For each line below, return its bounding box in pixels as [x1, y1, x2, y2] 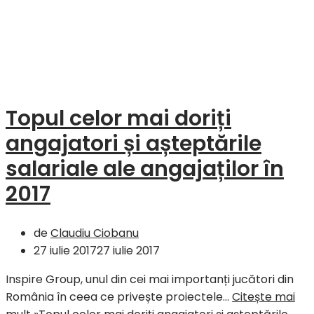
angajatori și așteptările [6, 128, 261, 158]
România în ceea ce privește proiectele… [6, 288, 232, 305]
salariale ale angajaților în [6, 153, 284, 184]
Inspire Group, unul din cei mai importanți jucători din [6, 271, 294, 287]
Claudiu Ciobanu [50, 224, 139, 241]
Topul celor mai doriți [6, 103, 231, 133]
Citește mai [232, 288, 295, 305]
